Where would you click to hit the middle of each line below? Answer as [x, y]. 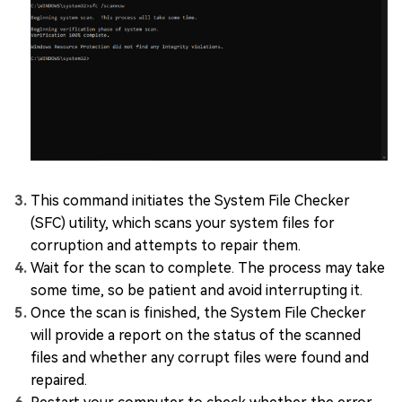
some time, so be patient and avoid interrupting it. [197, 291]
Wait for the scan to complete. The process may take [208, 268]
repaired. [59, 380]
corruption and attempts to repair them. [166, 246]
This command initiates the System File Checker [190, 201]
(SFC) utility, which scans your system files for [183, 223]
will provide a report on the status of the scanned [196, 336]
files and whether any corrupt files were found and [200, 358]
